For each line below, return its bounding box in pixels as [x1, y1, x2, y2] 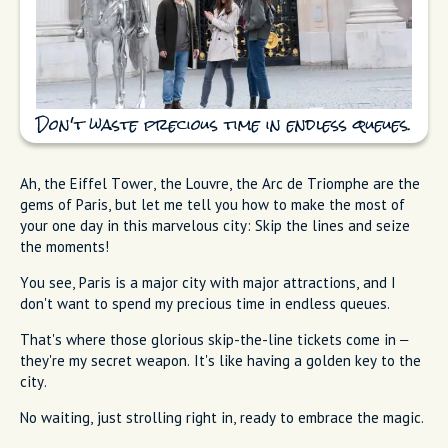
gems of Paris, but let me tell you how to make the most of [20, 195, 405, 215]
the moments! [20, 237, 109, 257]
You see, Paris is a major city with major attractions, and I [20, 273, 396, 293]
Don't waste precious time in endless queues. [36, 119, 411, 134]
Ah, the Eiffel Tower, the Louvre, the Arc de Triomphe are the [20, 174, 420, 194]
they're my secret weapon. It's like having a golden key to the [20, 351, 421, 371]
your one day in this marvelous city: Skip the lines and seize [20, 216, 410, 236]
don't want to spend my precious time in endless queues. [20, 294, 390, 314]
